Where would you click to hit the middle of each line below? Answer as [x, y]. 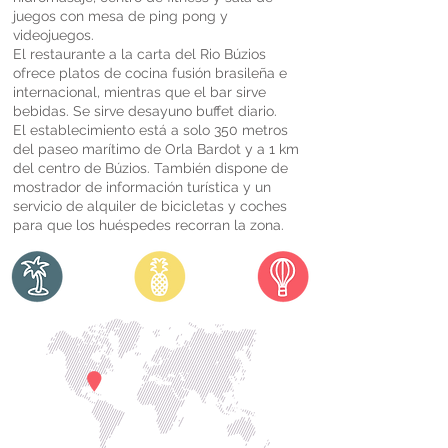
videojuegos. [53, 35]
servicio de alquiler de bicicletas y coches [150, 206]
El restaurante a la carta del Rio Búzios [139, 54]
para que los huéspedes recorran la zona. [148, 225]
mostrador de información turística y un [142, 187]
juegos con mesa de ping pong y [120, 16]
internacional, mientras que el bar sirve [139, 92]
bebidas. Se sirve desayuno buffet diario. [145, 111]
